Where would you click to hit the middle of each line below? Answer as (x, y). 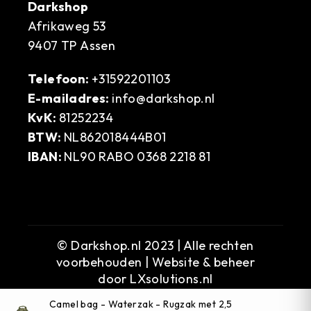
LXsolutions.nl (171, 278)
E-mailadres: (70, 98)
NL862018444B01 (115, 137)
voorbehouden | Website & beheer (155, 262)
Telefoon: (60, 78)
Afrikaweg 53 (67, 26)
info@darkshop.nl (163, 98)
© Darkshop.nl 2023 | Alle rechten (155, 245)
